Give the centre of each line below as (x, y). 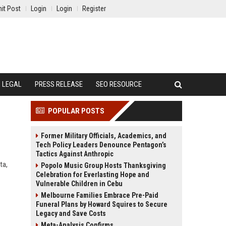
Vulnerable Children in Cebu (79, 184)
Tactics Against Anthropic (75, 154)
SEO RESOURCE (119, 84)
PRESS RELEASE (59, 84)
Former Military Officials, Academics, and (104, 136)
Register (94, 9)
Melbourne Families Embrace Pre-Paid (100, 195)
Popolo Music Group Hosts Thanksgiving (103, 165)
